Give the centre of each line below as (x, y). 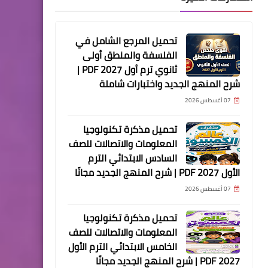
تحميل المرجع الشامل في (126, 41)
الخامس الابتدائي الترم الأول (123, 247)
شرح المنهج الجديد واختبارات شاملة (170, 84)
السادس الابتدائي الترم (133, 158)
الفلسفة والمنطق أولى (130, 55)
